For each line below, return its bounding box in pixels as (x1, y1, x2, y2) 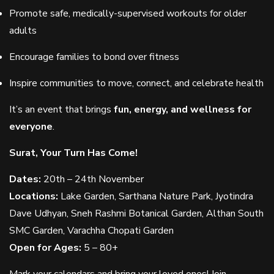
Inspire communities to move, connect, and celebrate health (9, 76, 264, 90)
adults (9, 24, 37, 37)
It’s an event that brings (9, 103, 114, 116)
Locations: (9, 190, 58, 203)
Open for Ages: (9, 241, 81, 254)
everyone (9, 120, 53, 133)
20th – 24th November (41, 172, 144, 186)
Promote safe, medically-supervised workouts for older (9, 7, 246, 20)
